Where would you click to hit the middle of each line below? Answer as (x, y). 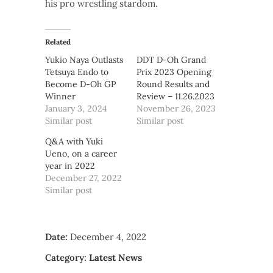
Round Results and (173, 84)
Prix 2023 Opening (174, 72)
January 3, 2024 (76, 109)
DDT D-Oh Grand (171, 60)
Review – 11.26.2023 (175, 97)
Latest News (115, 257)
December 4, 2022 (108, 237)
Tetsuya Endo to (77, 72)
